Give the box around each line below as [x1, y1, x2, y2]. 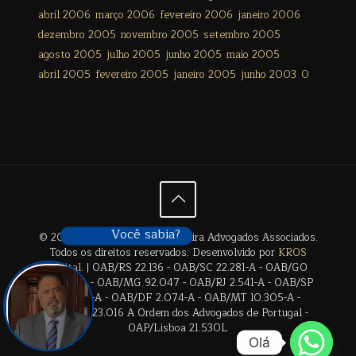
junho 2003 [241, 66, 296, 83]
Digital [48, 259, 81, 277]
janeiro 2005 [173, 66, 236, 83]
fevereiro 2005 [95, 66, 168, 83]
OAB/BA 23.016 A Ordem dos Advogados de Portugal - [48, 304, 308, 322]
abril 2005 [38, 66, 91, 83]
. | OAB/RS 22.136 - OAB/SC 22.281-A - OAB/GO [80, 259, 308, 277]
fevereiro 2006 [160, 6, 233, 24]
